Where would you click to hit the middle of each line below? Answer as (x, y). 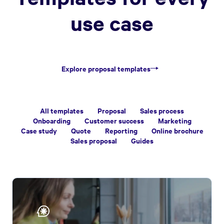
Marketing (174, 120)
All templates (62, 110)
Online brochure (177, 130)
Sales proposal (94, 140)
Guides (142, 140)
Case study (39, 130)
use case (112, 23)
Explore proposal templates (106, 68)
